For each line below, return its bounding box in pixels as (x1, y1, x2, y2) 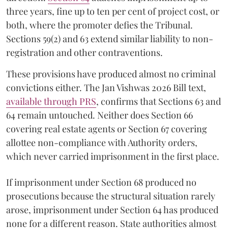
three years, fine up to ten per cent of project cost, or (6, 5, 219, 17)
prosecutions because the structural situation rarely (6, 189, 215, 202)
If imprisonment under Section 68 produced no (6, 176, 196, 188)
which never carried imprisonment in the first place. (6, 150, 219, 162)
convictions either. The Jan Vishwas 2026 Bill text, (6, 81, 206, 94)
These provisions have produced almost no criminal (6, 67, 216, 80)
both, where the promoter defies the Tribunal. (6, 18, 193, 31)
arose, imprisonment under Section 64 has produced (6, 203, 218, 216)
